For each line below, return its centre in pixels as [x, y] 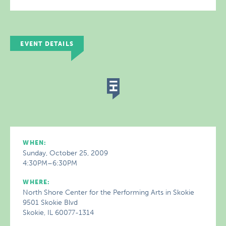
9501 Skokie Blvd [50, 203]
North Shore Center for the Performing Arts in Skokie [109, 192]
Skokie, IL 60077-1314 [59, 213]
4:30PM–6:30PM [50, 163]
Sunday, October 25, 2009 [66, 153]
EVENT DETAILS [47, 44]
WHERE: [37, 182]
